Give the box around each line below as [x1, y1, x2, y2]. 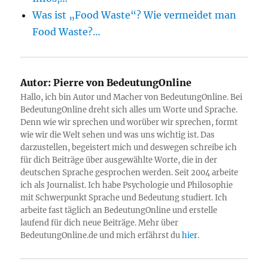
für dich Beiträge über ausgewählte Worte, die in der [20, 155, 218, 165]
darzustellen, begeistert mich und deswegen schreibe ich [20, 142, 237, 153]
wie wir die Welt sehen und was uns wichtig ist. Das [20, 130, 215, 140]
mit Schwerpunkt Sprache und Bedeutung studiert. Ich [20, 193, 228, 203]
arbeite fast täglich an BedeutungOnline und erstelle [20, 205, 218, 215]
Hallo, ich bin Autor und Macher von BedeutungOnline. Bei [20, 92, 243, 102]
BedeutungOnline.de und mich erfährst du [20, 230, 182, 240]
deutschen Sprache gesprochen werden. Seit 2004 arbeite [20, 167, 239, 178]
